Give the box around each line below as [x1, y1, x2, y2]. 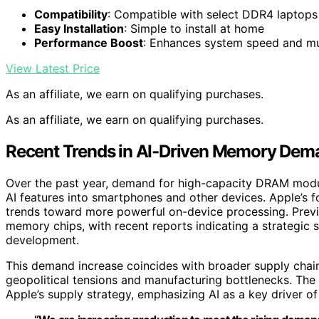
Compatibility [34, 7, 108, 22]
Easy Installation [34, 21, 124, 36]
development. [6, 233, 79, 248]
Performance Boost [34, 36, 143, 51]
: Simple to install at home [124, 21, 264, 36]
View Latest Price [6, 61, 100, 76]
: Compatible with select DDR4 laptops [108, 7, 318, 22]
